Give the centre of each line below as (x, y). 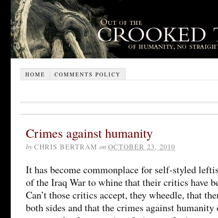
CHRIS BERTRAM (66, 146)
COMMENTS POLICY (87, 74)
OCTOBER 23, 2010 (142, 146)
